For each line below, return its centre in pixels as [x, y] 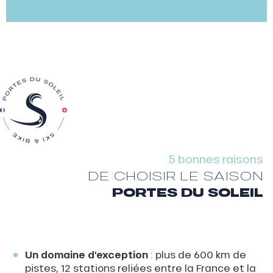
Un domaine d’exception [86, 255]
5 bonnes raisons [216, 159]
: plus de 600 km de [197, 255]
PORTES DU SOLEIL [188, 193]
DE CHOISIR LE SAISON [175, 176]
